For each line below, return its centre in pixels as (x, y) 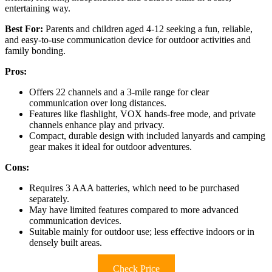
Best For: (24, 29)
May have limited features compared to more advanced (134, 209)
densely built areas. (66, 242)
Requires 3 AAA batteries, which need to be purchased (134, 188)
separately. (49, 199)
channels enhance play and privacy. (97, 124)
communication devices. (75, 220)
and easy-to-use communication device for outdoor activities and (128, 39)
